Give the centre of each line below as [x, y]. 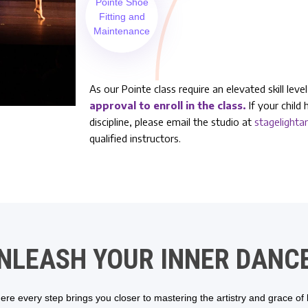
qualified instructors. [135, 138]
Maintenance [122, 31]
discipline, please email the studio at [172, 121]
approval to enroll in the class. [168, 105]
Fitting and [122, 16]
